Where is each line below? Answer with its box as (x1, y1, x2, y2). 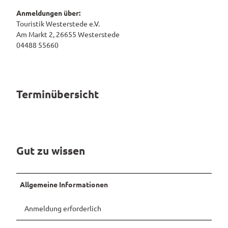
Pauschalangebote (108, 11, 170, 20)
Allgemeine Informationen (20, 180, 108, 189)
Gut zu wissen (16, 143, 85, 157)
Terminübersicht (16, 87, 99, 101)
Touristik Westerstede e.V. (16, 18, 100, 28)
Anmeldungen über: (16, 8, 80, 17)
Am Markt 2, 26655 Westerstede (16, 29, 120, 39)
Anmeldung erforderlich (24, 204, 101, 213)
